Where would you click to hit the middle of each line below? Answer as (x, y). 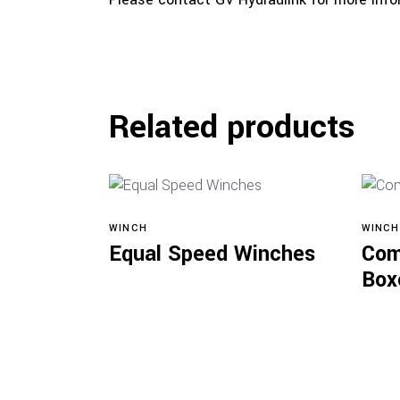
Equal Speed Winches (212, 254)
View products (222, 239)
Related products (232, 127)
